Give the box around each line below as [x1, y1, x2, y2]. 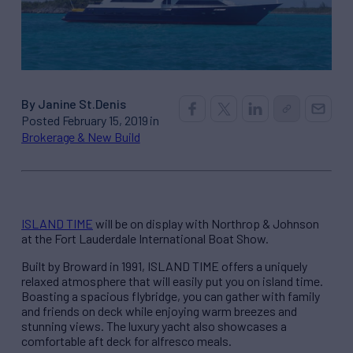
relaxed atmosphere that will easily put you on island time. [21, 273, 323, 289]
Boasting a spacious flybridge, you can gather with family [21, 288, 320, 304]
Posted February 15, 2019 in [21, 113, 160, 128]
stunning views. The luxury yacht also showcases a [21, 318, 287, 334]
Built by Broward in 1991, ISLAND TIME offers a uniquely [21, 258, 307, 274]
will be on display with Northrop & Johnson [93, 216, 319, 232]
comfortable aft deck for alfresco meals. [21, 333, 232, 349]
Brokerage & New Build [21, 129, 140, 145]
